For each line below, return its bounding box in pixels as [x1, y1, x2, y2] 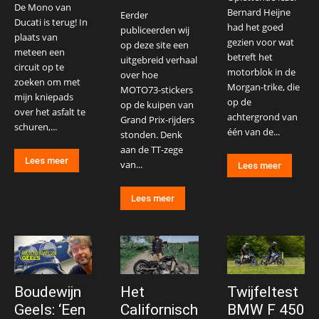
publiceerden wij [120, 23, 190, 36]
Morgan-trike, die [226, 80, 300, 93]
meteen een [14, 45, 65, 58]
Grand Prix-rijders [120, 113, 195, 126]
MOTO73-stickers [120, 83, 194, 96]
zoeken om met [14, 75, 80, 88]
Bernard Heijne [226, 5, 291, 19]
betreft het [226, 50, 273, 63]
